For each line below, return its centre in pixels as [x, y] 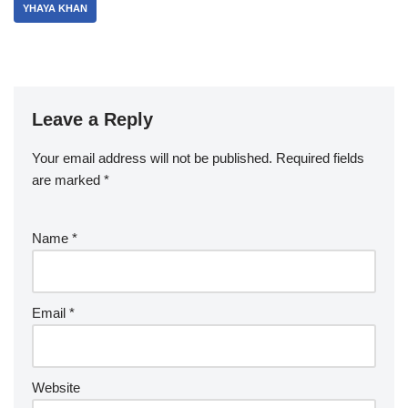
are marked [68, 180]
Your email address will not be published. [152, 158]
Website [56, 388]
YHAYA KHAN [55, 8]
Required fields [320, 158]
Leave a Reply [92, 119]
